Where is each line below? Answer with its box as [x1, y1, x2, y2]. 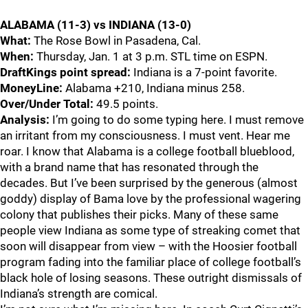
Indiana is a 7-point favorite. [133, 65, 280, 79]
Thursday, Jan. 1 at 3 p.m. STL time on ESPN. [36, 49, 270, 63]
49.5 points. [96, 97, 161, 111]
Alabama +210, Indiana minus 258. [65, 81, 247, 95]
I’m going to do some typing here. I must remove [49, 113, 304, 126]
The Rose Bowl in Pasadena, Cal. [31, 34, 203, 47]
